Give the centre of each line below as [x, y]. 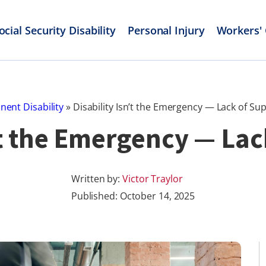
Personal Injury [166, 30]
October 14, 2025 [157, 196]
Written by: [97, 179]
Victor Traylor [153, 179]
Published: [95, 196]
